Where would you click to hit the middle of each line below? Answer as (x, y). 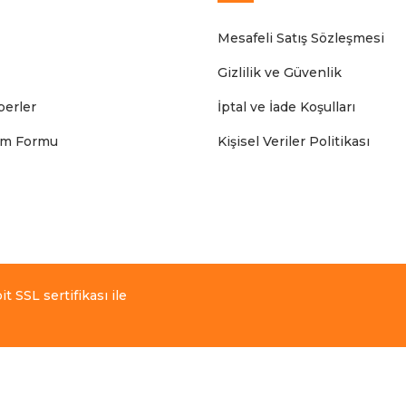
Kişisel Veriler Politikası (294, 141)
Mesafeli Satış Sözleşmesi (301, 38)
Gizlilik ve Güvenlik (280, 72)
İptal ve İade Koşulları (286, 106)
